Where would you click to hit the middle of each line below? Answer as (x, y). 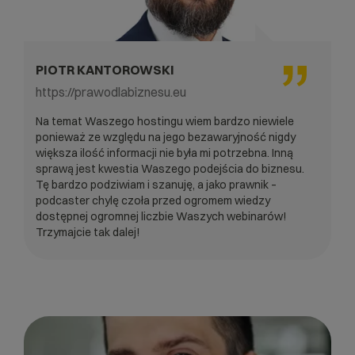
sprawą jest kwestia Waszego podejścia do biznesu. (170, 168)
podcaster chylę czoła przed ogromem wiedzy (153, 200)
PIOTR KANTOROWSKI (105, 69)
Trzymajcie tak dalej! (88, 232)
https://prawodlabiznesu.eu (111, 92)
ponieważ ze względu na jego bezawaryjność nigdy (166, 137)
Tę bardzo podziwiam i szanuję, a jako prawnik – (156, 184)
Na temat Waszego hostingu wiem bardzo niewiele (165, 121)
